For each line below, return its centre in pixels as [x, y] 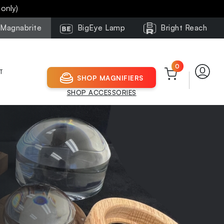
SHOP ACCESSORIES [101, 92]
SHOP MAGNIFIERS [110, 77]
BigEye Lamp [101, 27]
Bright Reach [184, 27]
